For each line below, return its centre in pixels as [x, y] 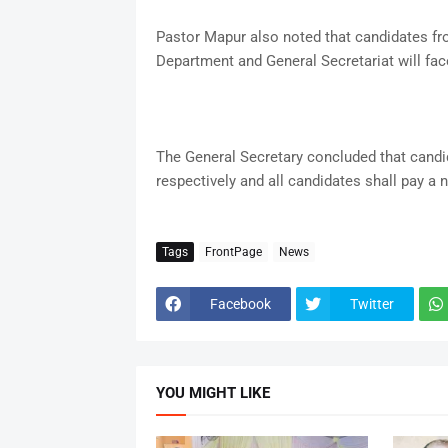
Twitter [371, 303]
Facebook [240, 303]
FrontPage [233, 251]
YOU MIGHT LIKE [212, 393]
